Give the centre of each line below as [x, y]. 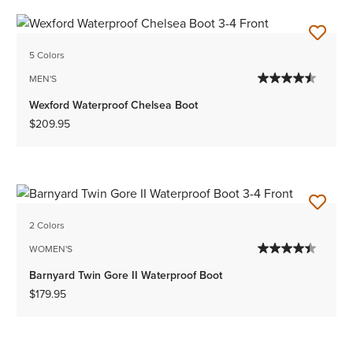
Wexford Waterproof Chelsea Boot [114, 105]
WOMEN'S [51, 249]
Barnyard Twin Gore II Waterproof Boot [126, 275]
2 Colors [47, 225]
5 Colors [47, 56]
